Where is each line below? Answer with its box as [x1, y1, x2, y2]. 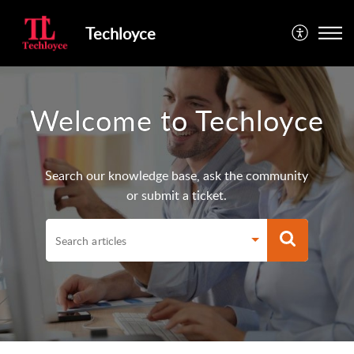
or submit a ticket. [126, 186, 228, 204]
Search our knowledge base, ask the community [45, 166, 309, 184]
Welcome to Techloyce [30, 100, 324, 141]
